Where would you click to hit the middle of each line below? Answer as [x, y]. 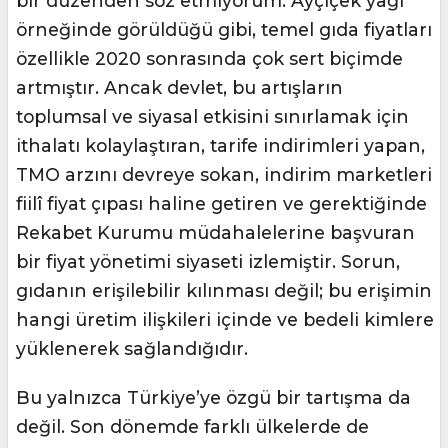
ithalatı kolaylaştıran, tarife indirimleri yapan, [220, 145]
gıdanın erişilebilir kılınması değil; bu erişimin [224, 290]
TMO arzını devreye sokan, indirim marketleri [224, 174]
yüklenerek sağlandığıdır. [132, 348]
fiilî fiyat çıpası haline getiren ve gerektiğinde [221, 203]
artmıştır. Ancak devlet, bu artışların [179, 87]
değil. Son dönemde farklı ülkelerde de [192, 426]
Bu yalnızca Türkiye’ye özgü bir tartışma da [213, 397]
